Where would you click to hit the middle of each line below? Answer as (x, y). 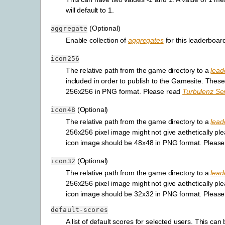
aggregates (146, 40)
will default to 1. (90, 10)
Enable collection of (97, 40)
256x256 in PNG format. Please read (124, 91)
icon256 (65, 58)
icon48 (63, 109)
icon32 (63, 161)
